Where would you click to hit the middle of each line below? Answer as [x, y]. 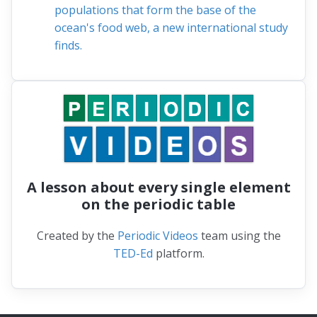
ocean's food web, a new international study [171, 27]
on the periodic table [158, 204]
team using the [239, 236]
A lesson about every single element [158, 188]
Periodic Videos [157, 236]
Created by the [77, 236]
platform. [178, 254]
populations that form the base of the [155, 10]
